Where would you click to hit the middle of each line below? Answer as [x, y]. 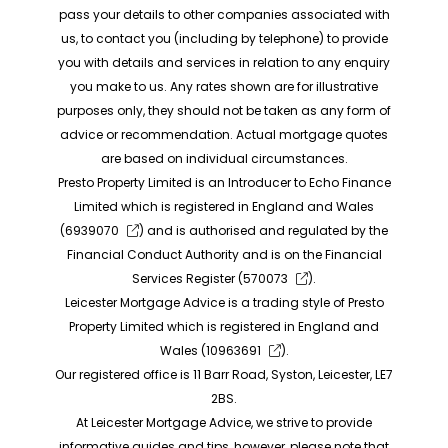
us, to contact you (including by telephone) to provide [224, 39]
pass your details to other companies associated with [224, 15]
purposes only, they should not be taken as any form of [224, 111]
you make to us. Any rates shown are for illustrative [224, 87]
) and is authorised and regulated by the [263, 231]
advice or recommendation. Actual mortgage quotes [224, 135]
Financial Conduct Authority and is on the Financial [224, 255]
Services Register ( [187, 279]
